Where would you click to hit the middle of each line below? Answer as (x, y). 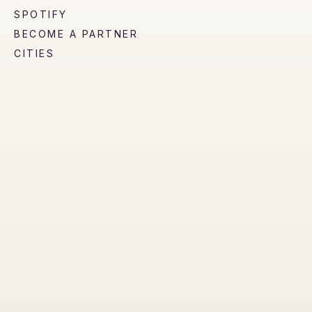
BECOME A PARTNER (76, 33)
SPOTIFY (41, 14)
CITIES (34, 53)
